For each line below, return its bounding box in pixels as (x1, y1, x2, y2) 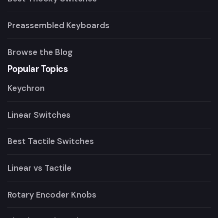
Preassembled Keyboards (7, 19, 109, 31)
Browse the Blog (7, 46, 73, 57)
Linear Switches (7, 109, 71, 120)
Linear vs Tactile (7, 163, 72, 174)
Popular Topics (7, 63, 68, 75)
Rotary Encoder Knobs (7, 189, 96, 200)
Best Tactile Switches (7, 136, 94, 147)
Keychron (7, 83, 45, 94)
